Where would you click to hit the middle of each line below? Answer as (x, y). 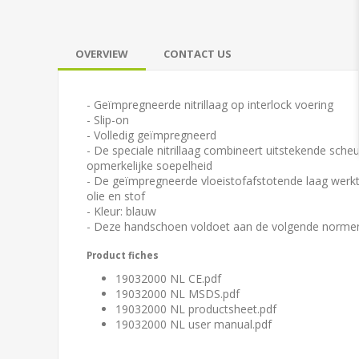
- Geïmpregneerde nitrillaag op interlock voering (210, 104)
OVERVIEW (102, 53)
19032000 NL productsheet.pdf (196, 309)
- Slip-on (108, 119)
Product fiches (123, 255)
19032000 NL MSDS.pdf (177, 293)
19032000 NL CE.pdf (168, 278)
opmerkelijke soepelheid (149, 165)
